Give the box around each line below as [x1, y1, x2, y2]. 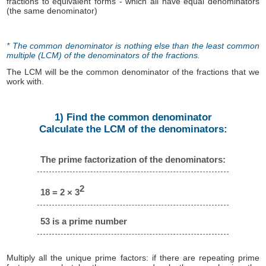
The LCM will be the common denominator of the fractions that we [7, 67, 259, 77]
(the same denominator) [7, 6, 98, 16]
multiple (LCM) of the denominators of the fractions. [7, 50, 201, 60]
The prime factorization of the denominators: [40, 154, 226, 164]
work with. [7, 77, 45, 87]
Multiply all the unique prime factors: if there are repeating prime [7, 253, 259, 263]
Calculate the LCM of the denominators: [39, 123, 227, 135]
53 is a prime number [40, 216, 127, 227]
